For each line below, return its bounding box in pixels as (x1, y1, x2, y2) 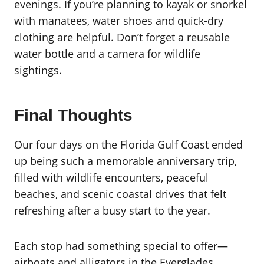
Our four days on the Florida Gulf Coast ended (14, 137, 243, 151)
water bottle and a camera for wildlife (14, 46, 200, 61)
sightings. (14, 62, 62, 77)
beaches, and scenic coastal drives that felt (14, 186, 226, 201)
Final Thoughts (14, 105, 133, 124)
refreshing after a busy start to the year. (14, 203, 210, 217)
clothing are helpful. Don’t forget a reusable (14, 29, 230, 44)
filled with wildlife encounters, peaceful (14, 170, 209, 184)
